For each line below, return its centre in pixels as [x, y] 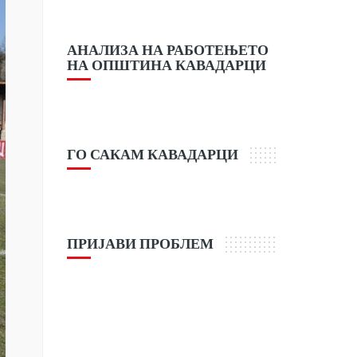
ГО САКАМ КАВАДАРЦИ [152, 154]
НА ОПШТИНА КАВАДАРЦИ [166, 65]
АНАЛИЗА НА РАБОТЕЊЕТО [167, 49]
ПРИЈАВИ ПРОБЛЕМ [140, 243]
